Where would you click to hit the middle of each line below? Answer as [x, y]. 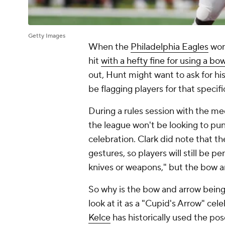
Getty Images [47, 36]
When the [109, 47]
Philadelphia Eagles [170, 47]
